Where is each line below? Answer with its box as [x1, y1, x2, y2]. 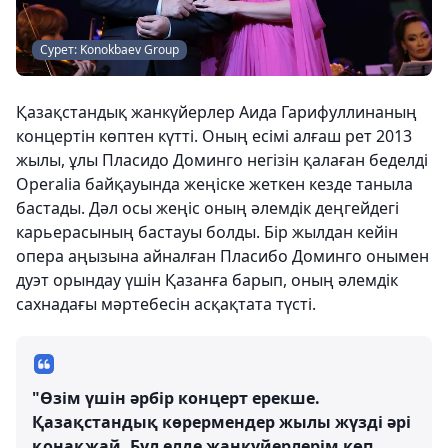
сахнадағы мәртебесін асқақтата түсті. [16, 293, 316, 315]
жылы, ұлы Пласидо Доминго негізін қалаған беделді [16, 149, 428, 171]
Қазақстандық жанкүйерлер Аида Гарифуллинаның [16, 101, 417, 123]
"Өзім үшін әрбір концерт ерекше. [32, 387, 320, 409]
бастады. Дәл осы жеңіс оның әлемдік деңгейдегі [16, 197, 399, 219]
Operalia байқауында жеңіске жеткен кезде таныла [16, 173, 413, 195]
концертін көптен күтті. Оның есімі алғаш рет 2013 [16, 125, 412, 147]
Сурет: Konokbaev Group [40, 41, 179, 58]
